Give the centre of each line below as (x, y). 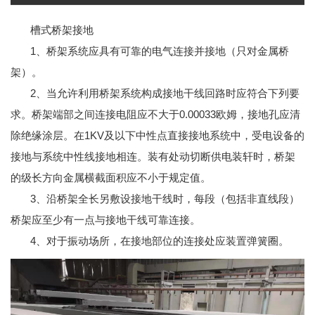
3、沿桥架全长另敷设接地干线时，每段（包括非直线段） (165, 198)
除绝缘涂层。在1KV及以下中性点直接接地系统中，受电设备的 (157, 135)
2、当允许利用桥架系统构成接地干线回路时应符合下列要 (165, 93)
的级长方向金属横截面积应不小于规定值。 (111, 177)
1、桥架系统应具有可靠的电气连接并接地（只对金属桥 (160, 51)
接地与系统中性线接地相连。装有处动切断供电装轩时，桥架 (153, 156)
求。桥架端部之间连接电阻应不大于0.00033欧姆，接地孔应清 (155, 114)
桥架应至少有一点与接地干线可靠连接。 (105, 219)
